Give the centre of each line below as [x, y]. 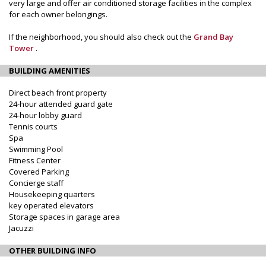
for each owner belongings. [58, 14]
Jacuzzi [21, 228]
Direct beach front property [58, 92]
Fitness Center [35, 160]
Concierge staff [36, 183]
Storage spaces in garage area [64, 216]
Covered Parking [39, 171]
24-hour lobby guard [45, 115]
